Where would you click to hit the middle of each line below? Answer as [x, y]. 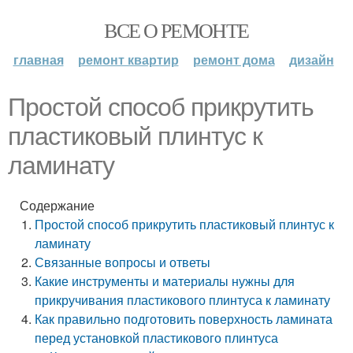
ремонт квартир [128, 59]
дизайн [311, 59]
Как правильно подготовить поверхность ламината [184, 319]
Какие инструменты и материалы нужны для [165, 281]
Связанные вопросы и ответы [123, 262]
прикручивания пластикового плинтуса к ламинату [183, 300]
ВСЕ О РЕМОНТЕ [176, 30]
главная [38, 59]
